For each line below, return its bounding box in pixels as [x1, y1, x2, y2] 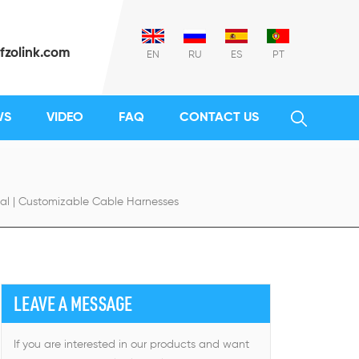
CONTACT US [179, 111, 259, 124]
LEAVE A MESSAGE [13, 291, 132, 316]
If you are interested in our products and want [13, 339, 249, 350]
